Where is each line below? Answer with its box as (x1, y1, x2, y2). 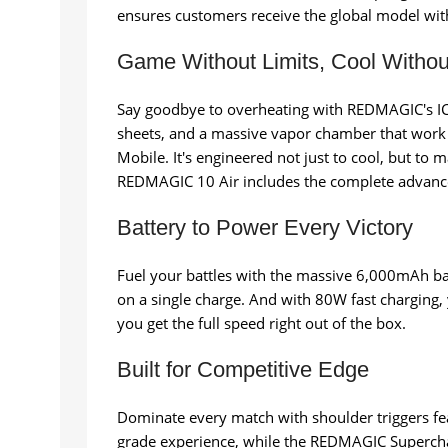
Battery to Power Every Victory (117, 215, 413, 241)
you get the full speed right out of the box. (117, 313, 406, 334)
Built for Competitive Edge (117, 357, 369, 383)
